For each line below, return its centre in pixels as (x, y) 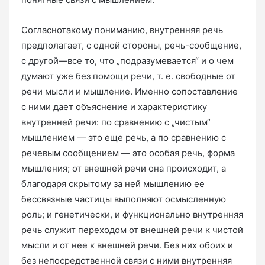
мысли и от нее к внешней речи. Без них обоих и (127, 245)
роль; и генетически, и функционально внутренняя (132, 214)
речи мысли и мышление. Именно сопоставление (130, 91)
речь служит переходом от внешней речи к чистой (132, 230)
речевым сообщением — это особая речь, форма (128, 153)
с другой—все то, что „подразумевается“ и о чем (127, 61)
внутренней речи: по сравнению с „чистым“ (116, 122)
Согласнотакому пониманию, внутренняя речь (122, 30)
